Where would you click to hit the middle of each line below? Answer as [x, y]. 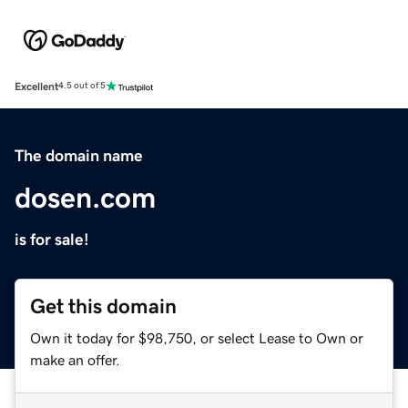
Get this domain [103, 306]
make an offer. [75, 359]
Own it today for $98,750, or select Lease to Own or [197, 337]
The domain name [79, 155]
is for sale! [52, 239]
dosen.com [85, 197]
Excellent [36, 86]
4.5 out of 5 [82, 86]
